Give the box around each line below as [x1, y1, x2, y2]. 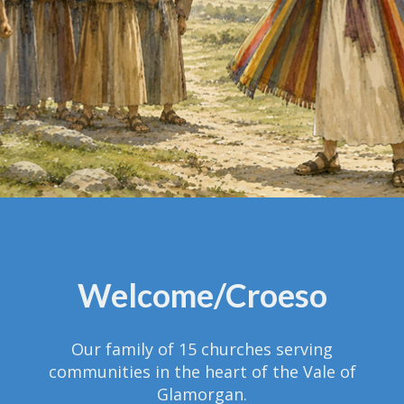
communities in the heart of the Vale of [48, 361, 356, 382]
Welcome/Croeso [77, 275, 327, 316]
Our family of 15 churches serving [71, 338, 333, 360]
